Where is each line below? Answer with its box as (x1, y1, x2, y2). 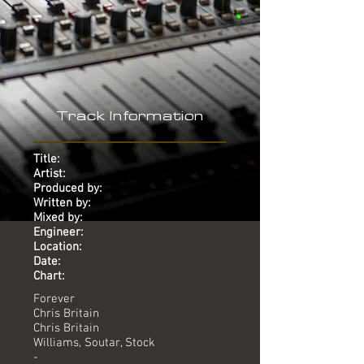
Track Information (56, 108, 204, 123)
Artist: (33, 167, 65, 181)
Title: (33, 152, 59, 167)
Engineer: (33, 225, 83, 240)
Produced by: (33, 181, 102, 196)
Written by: (33, 196, 90, 210)
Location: (33, 240, 81, 254)
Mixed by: (33, 210, 82, 225)
